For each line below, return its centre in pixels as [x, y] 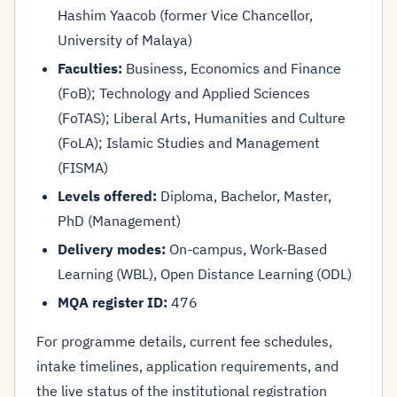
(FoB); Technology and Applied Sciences [184, 93]
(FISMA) [83, 167]
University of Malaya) [125, 40]
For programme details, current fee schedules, [184, 341]
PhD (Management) [119, 221]
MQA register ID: [113, 302]
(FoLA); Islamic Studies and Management [189, 143]
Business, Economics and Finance [232, 68]
